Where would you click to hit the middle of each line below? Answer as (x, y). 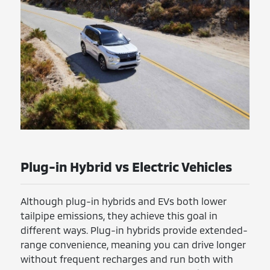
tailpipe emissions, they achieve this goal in (119, 215)
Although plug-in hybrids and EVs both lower (124, 201)
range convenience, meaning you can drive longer (133, 244)
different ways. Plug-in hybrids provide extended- (134, 230)
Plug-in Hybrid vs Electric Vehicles (127, 166)
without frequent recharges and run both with (127, 259)
